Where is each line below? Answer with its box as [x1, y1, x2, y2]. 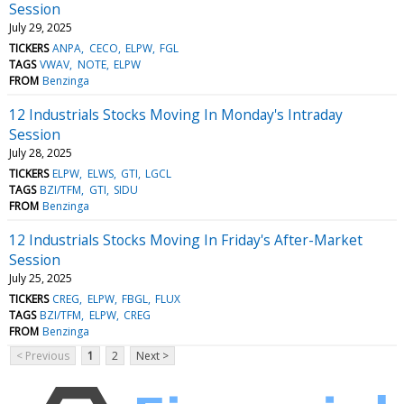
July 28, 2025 [9, 144, 72, 161]
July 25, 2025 [9, 270, 72, 286]
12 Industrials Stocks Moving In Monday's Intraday [9, 104, 343, 124]
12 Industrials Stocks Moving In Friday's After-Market [9, 229, 363, 250]
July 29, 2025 [9, 19, 72, 35]
